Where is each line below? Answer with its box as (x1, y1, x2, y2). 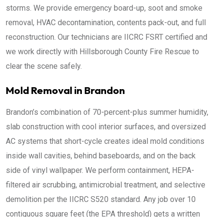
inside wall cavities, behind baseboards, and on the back (6, 151, 196, 160)
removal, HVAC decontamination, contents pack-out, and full (6, 18, 206, 27)
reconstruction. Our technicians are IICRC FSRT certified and (6, 32, 207, 42)
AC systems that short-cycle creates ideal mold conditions (6, 137, 204, 146)
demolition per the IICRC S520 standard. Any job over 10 (6, 195, 196, 204)
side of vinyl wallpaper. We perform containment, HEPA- (6, 166, 194, 175)
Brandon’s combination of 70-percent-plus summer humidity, (6, 108, 208, 117)
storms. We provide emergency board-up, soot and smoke (6, 3, 202, 13)
